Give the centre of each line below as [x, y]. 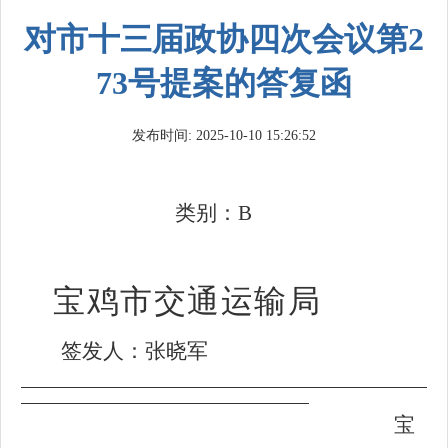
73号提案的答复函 [224, 83]
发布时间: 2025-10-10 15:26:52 [224, 135]
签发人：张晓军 [134, 351]
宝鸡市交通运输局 [187, 301]
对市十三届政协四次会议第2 [224, 39]
